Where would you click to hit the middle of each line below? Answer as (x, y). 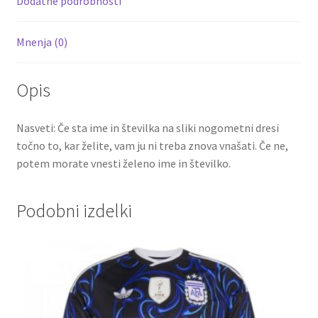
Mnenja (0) (42, 42)
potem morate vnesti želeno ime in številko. (123, 164)
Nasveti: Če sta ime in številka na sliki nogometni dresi (147, 128)
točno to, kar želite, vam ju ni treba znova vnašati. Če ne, (152, 146)
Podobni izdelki (74, 211)
